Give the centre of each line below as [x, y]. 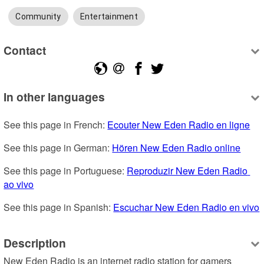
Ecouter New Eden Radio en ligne [179, 125]
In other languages [55, 97]
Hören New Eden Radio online [176, 148]
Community [38, 17]
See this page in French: [56, 125]
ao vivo [19, 184]
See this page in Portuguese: [65, 171]
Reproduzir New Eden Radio [187, 171]
